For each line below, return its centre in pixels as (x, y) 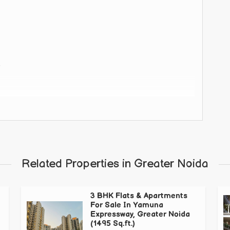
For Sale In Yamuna (127, 205)
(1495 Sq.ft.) (113, 224)
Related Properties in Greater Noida (115, 164)
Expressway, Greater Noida (140, 215)
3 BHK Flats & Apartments (139, 196)
